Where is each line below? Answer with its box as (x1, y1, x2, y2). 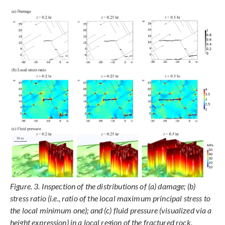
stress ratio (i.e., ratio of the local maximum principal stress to (10, 193, 210, 203)
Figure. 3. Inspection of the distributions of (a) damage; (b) (10, 181, 196, 191)
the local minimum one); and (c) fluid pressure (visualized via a (10, 205, 212, 215)
